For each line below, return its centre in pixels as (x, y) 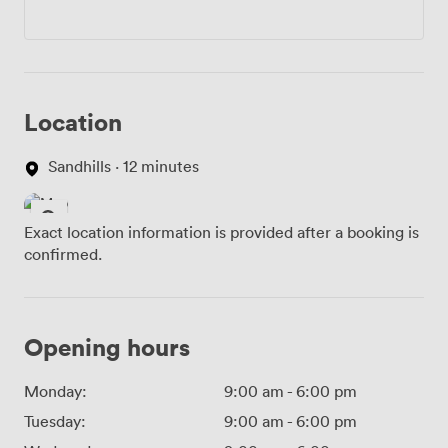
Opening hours (107, 347)
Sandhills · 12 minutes (123, 166)
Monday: (55, 391)
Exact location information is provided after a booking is (221, 232)
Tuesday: (55, 421)
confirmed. (63, 254)
